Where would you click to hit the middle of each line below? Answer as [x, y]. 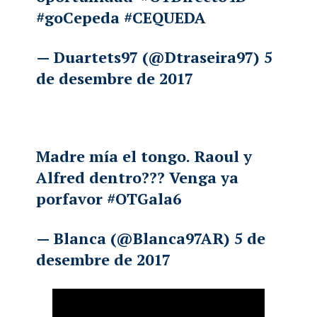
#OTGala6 [144, 199]
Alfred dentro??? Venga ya [138, 178]
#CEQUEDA [165, 18]
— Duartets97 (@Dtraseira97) [150, 57]
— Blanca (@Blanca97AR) [136, 238]
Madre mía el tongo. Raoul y [144, 156]
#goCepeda [78, 18]
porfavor [72, 199]
